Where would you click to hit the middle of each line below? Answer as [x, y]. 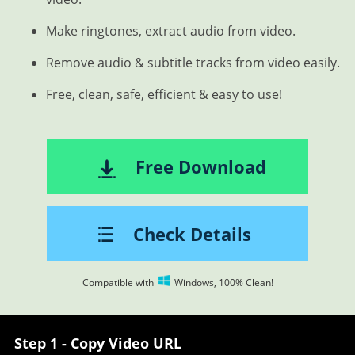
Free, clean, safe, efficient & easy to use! [164, 94]
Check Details [192, 234]
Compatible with [119, 282]
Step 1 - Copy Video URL [97, 343]
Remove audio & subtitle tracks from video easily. [193, 63]
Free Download [201, 166]
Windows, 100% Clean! [222, 282]
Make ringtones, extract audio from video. [170, 31]
